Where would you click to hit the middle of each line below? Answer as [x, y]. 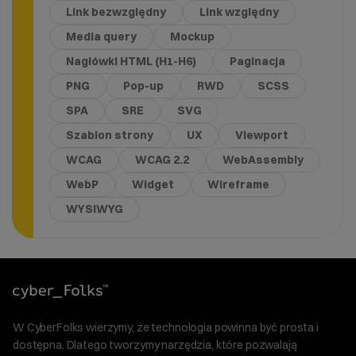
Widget [153, 184]
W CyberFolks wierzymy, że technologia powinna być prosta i [166, 327]
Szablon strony [109, 135]
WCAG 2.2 [162, 159]
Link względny [239, 12]
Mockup [192, 36]
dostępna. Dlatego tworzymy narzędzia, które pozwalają [155, 344]
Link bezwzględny [116, 12]
